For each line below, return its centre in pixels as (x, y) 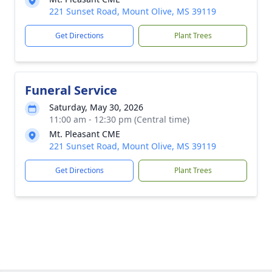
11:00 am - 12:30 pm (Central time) (119, 119)
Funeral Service (71, 90)
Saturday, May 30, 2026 (96, 107)
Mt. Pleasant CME (85, 134)
